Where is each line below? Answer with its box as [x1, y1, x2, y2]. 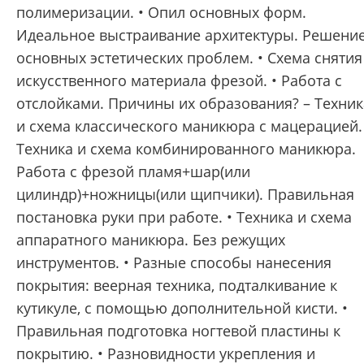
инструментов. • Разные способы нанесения [16, 253, 331, 272]
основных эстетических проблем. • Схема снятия [16, 48, 362, 67]
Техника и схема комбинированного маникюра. [16, 139, 356, 158]
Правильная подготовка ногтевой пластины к [16, 321, 340, 340]
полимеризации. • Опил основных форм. [16, 2, 306, 22]
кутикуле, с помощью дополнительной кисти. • [16, 298, 348, 318]
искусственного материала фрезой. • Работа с [16, 71, 342, 90]
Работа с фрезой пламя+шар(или [16, 162, 250, 181]
